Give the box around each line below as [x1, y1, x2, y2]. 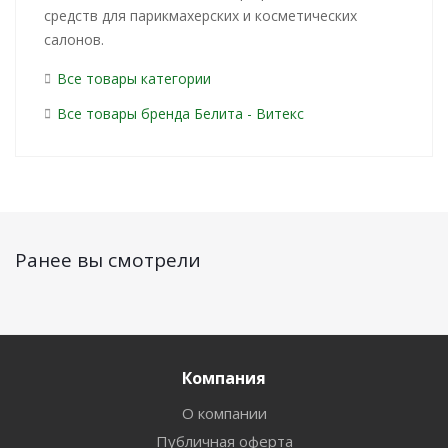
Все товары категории [57, 69, 211, 88]
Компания [182, 367, 266, 389]
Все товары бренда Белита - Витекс [57, 104, 304, 123]
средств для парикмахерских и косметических [44, 6, 357, 25]
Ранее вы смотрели [15, 247, 201, 273]
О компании [181, 403, 267, 423]
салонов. [44, 30, 104, 49]
